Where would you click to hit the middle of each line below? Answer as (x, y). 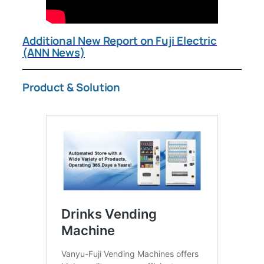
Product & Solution (72, 87)
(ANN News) (54, 52)
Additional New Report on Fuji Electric (120, 40)
